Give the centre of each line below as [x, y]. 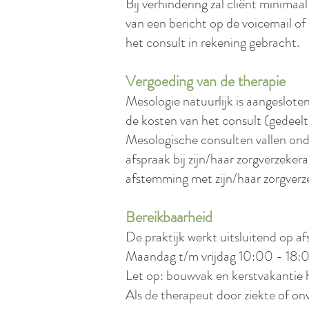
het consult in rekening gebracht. [212, 42]
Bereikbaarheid [169, 217]
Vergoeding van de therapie [206, 81]
